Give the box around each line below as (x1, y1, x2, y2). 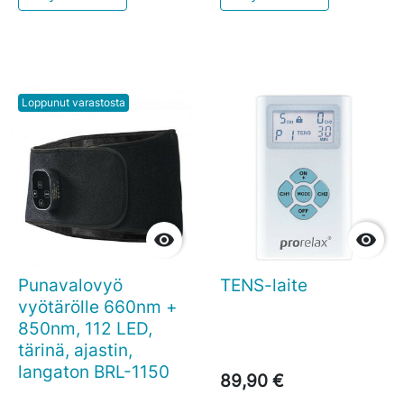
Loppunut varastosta (22, 96, 125, 109)
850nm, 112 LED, (18, 317, 152, 339)
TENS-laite (220, 274, 308, 296)
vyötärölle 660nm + (18, 296, 178, 317)
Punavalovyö (18, 274, 123, 296)
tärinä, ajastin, (18, 339, 133, 361)
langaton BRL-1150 (18, 361, 170, 382)
